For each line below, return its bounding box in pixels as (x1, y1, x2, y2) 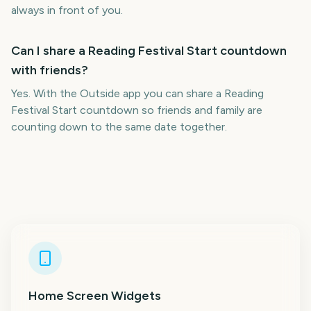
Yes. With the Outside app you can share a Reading (11, 87, 264, 100)
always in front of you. (11, 3, 123, 17)
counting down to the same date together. (11, 120, 227, 133)
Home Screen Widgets (28, 288, 161, 303)
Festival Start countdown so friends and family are (11, 103, 262, 117)
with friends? (11, 62, 88, 78)
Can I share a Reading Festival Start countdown (11, 43, 287, 58)
